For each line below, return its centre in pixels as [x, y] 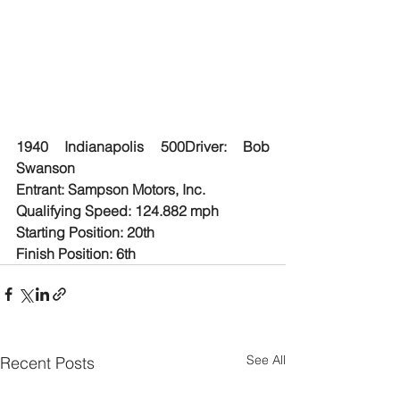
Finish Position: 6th [76, 253]
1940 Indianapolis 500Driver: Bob [143, 146]
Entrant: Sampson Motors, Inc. [111, 189]
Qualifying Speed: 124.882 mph [117, 210]
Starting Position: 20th [85, 232]
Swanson [46, 167]
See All [266, 359]
